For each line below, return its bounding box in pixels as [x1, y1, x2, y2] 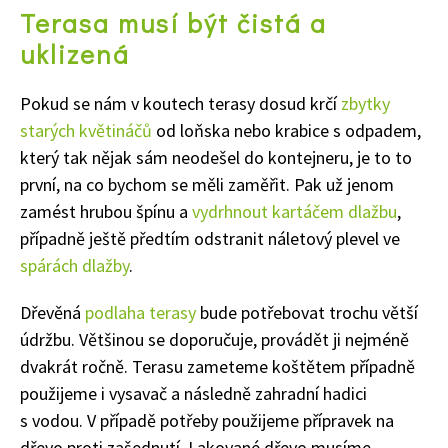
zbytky [341, 91, 390, 115]
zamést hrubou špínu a [20, 199, 192, 223]
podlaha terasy [85, 300, 196, 324]
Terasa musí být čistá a [20, 5, 327, 40]
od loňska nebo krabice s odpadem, [156, 118, 421, 142]
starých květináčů [20, 118, 156, 142]
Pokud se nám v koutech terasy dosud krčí [20, 91, 341, 115]
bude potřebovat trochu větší [196, 300, 418, 324]
